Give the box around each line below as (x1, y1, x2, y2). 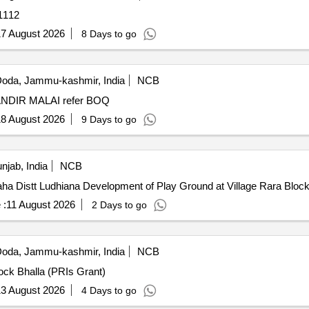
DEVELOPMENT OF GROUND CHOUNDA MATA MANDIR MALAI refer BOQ (62, 94, 110, 106)
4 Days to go (81, 285, 137, 296)
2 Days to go (91, 199, 147, 210)
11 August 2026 (6, 199, 75, 210)
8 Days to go (81, 28, 137, 39)
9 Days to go (81, 114, 137, 125)
